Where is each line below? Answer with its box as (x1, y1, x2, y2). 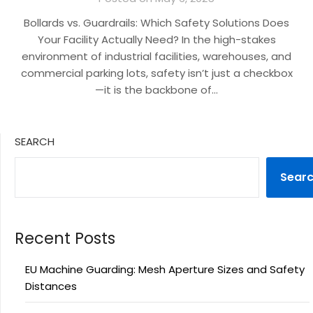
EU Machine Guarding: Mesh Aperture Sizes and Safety (25, 262, 305, 277)
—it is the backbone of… (95, 82, 218, 97)
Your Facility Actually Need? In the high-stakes (37, 32, 276, 47)
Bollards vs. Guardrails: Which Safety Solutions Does (24, 15, 289, 30)
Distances (25, 279, 77, 293)
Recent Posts (15, 227, 115, 249)
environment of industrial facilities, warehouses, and (22, 49, 291, 64)
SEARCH (15, 134, 54, 149)
